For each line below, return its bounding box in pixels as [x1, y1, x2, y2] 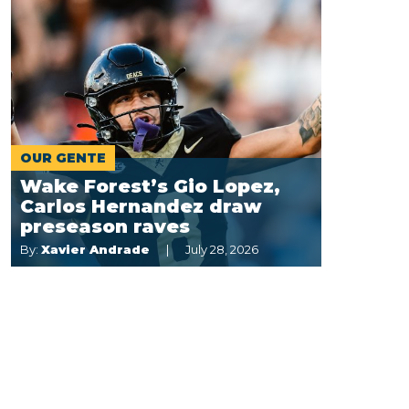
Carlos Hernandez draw [20, 195, 262, 217]
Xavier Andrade [41, 242, 150, 257]
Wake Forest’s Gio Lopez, [20, 175, 280, 197]
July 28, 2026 [185, 242, 258, 257]
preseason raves [20, 215, 190, 237]
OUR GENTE [20, 150, 106, 166]
